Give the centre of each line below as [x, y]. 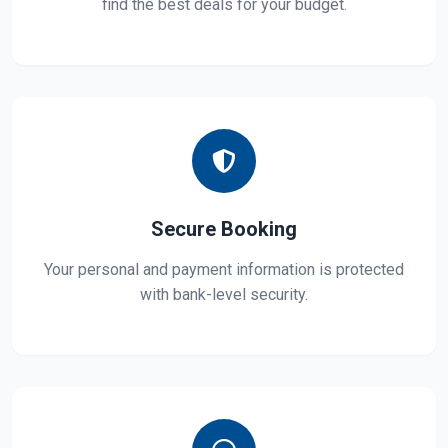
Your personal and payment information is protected [224, 269]
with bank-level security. [224, 294]
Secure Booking [224, 229]
